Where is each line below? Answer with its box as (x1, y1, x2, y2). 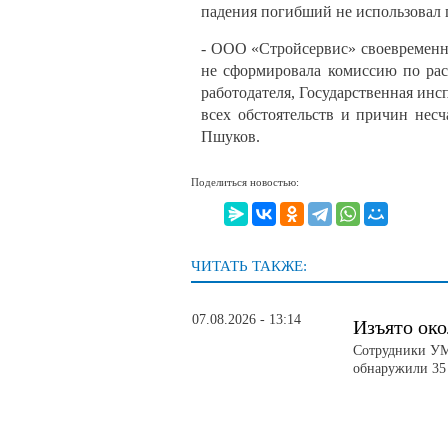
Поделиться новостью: (191, 175, 299, 188)
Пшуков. (201, 127, 260, 145)
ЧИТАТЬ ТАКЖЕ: (191, 258, 307, 275)
